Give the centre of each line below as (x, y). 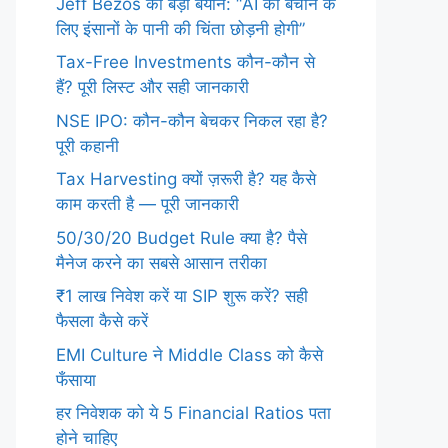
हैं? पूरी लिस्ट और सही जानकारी (152, 87)
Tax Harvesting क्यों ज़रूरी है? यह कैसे (186, 179)
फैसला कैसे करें (102, 321)
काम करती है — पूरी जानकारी (147, 204)
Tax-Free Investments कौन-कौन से (185, 62)
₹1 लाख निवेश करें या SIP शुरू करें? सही (182, 296)
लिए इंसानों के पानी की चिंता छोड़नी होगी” (180, 28)
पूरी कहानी (87, 145)
